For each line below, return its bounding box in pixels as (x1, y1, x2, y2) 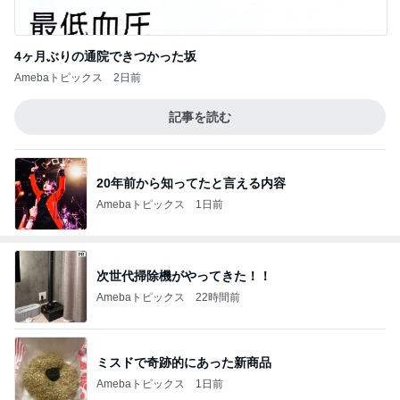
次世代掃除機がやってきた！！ (96, 268, 271, 283)
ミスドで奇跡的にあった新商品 (96, 354, 271, 370)
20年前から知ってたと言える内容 (96, 175, 286, 190)
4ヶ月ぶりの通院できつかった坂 (14, 49, 196, 63)
